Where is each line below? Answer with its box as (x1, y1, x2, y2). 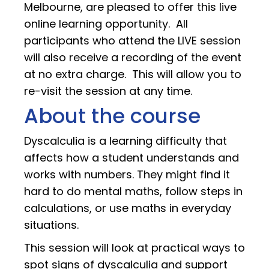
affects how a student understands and (24, 150, 239, 165)
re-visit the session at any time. (24, 83, 192, 98)
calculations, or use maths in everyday (24, 200, 231, 216)
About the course (24, 101, 201, 130)
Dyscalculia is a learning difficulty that (24, 133, 227, 148)
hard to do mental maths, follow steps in (24, 183, 243, 199)
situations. (24, 217, 79, 232)
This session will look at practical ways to (24, 240, 245, 255)
